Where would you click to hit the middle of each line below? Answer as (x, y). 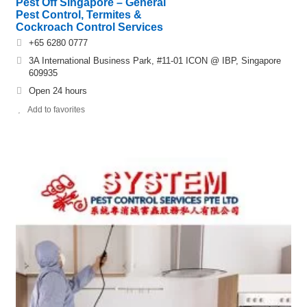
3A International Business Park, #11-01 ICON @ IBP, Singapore (155, 61)
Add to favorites (56, 110)
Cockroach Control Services (89, 27)
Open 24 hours (58, 91)
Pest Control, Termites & (79, 15)
